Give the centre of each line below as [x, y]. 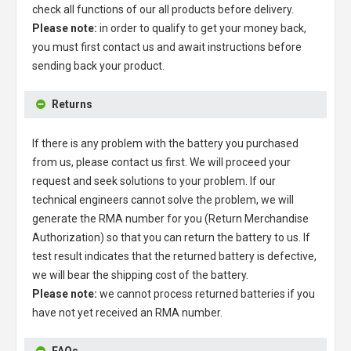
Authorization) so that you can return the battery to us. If [171, 237]
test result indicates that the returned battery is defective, [174, 256]
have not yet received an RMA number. [127, 312]
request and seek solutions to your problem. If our [154, 181]
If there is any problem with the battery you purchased [165, 143]
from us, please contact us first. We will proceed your [161, 162]
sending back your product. [98, 65]
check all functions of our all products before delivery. [163, 9]
